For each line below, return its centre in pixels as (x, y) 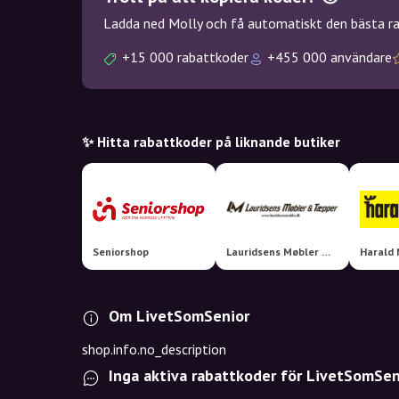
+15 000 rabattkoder (185, 57)
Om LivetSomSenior (179, 316)
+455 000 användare (330, 57)
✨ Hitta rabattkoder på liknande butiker (211, 142)
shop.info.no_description (154, 349)
